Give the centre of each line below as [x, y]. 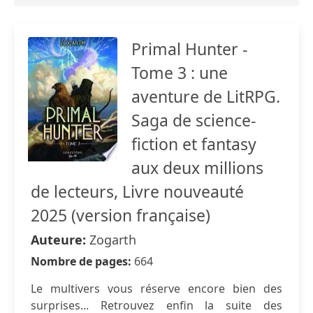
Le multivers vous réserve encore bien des [156, 289]
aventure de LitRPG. [206, 96]
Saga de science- [194, 120]
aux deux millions [197, 168]
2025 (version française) [121, 215]
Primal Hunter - [189, 49]
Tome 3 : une [180, 73]
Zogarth [113, 240]
